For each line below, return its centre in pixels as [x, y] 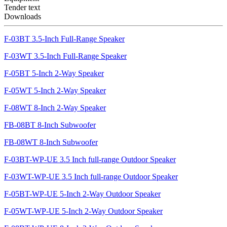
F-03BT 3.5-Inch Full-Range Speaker [64, 39]
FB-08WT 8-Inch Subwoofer [51, 142]
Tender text [22, 8]
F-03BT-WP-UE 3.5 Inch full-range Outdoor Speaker [90, 160]
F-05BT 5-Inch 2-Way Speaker [54, 73]
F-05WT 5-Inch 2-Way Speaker [55, 91]
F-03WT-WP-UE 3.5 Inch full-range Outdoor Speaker [91, 177]
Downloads [23, 17]
